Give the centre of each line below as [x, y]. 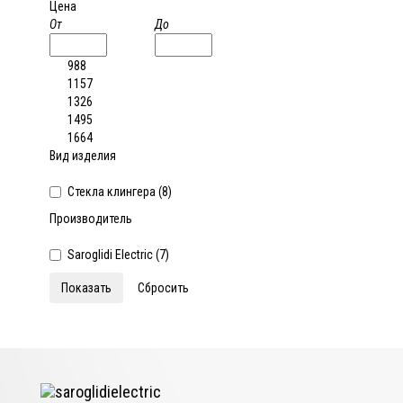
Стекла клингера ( [115, 192]
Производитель [91, 219]
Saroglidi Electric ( [113, 255]
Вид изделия [83, 156]
